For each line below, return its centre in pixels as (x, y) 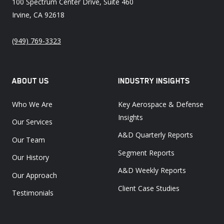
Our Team (28, 139)
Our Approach (34, 175)
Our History (30, 157)
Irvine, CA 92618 (38, 14)
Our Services (32, 122)
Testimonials (33, 193)
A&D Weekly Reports (152, 170)
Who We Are (32, 104)
